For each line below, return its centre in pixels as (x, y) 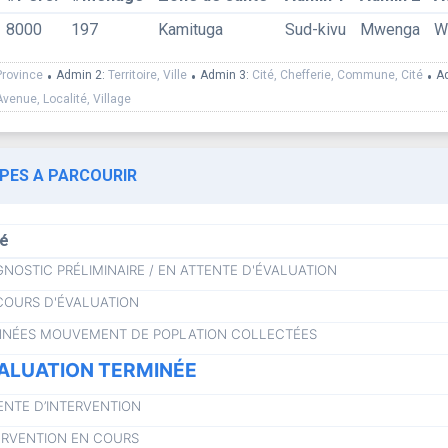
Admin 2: (82, 74)
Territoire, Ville (147, 74)
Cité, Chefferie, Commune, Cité (337, 74)
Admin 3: (226, 74)
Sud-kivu (315, 29)
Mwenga (389, 29)
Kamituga (190, 29)
